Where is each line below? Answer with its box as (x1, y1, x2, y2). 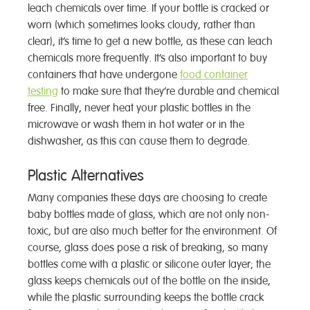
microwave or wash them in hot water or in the (28, 118, 244, 131)
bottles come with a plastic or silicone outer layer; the (28, 257, 271, 271)
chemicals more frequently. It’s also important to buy (28, 51, 267, 65)
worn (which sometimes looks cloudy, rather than (28, 18, 255, 32)
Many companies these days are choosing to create (28, 191, 267, 205)
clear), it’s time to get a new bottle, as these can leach (28, 35, 273, 48)
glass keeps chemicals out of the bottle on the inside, (28, 274, 271, 288)
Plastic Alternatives (28, 166, 144, 185)
